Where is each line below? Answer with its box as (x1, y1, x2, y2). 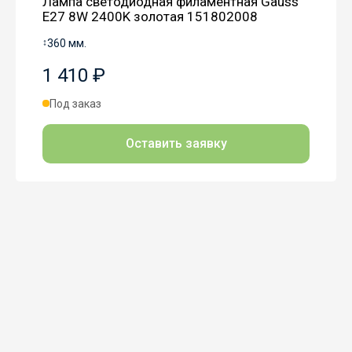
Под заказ (49, 97, 101, 110)
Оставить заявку (125, 136, 227, 152)
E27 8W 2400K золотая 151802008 (42, 9, 258, 25)
